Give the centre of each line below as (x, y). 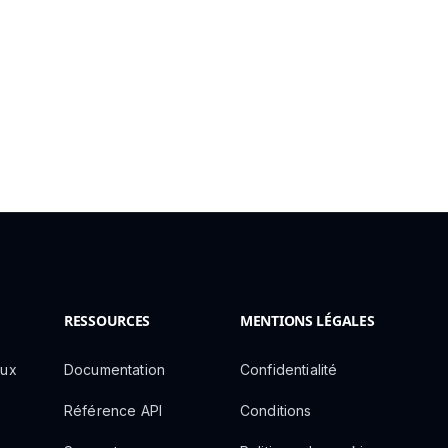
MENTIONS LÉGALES (307, 320)
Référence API (113, 410)
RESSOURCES (107, 320)
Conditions (276, 410)
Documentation (115, 369)
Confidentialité (289, 369)
